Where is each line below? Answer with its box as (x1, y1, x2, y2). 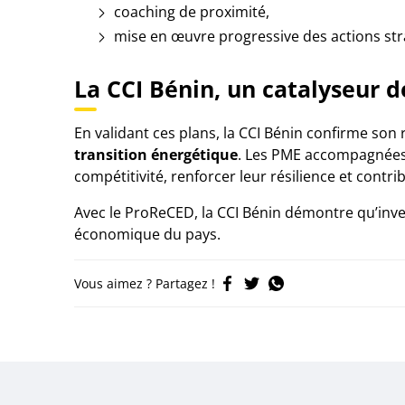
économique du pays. (74, 224, 221, 244)
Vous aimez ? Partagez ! (74, 275, 215, 292)
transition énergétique (74, 145, 238, 165)
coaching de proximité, (110, 2, 269, 22)
